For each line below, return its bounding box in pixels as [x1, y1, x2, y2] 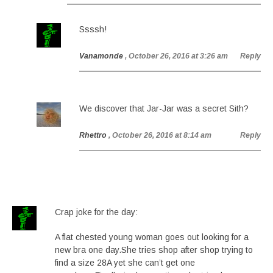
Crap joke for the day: [55, 207, 138, 217]
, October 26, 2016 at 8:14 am [108, 131, 211, 140]
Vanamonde [79, 52, 123, 60]
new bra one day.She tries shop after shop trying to [55, 245, 253, 255]
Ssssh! [79, 24, 107, 34]
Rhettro [79, 131, 107, 140]
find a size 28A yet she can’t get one [55, 258, 195, 268]
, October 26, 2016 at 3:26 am [125, 52, 228, 60]
